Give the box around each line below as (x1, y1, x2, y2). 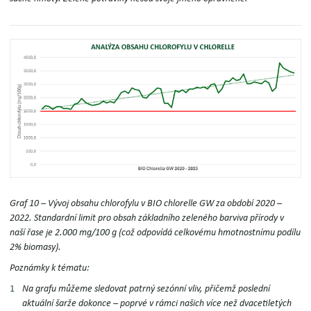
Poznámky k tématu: (10, 263, 90, 274)
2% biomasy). (10, 242, 62, 253)
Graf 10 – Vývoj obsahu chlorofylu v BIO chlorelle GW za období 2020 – (10, 199, 283, 209)
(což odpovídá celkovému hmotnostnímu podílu (117, 228, 301, 238)
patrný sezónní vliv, (129, 284, 203, 294)
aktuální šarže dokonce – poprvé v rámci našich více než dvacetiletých (22, 299, 292, 309)
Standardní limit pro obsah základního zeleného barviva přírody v (34, 213, 285, 224)
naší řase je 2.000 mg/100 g (10, 228, 117, 238)
